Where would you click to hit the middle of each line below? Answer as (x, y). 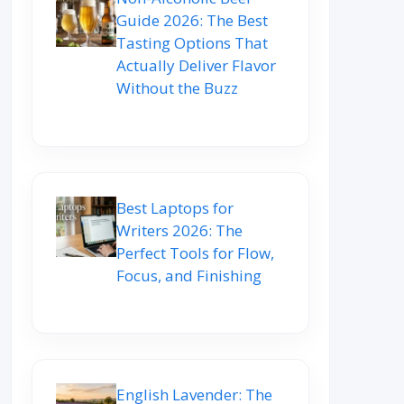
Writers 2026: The (179, 230)
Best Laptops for (175, 207)
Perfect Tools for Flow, (195, 252)
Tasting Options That (192, 43)
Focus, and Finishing (189, 275)
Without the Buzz (177, 88)
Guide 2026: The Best (192, 21)
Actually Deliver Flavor (196, 66)
